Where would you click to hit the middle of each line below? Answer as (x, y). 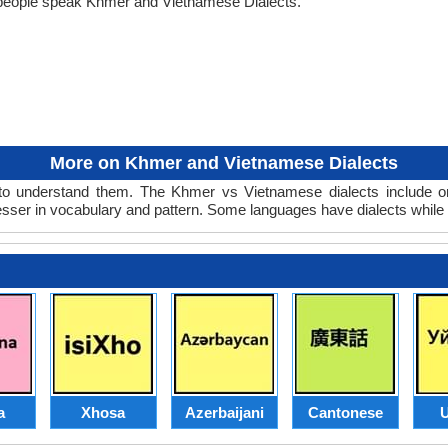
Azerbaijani (224, 412)
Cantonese (345, 412)
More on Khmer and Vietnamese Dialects (224, 163)
